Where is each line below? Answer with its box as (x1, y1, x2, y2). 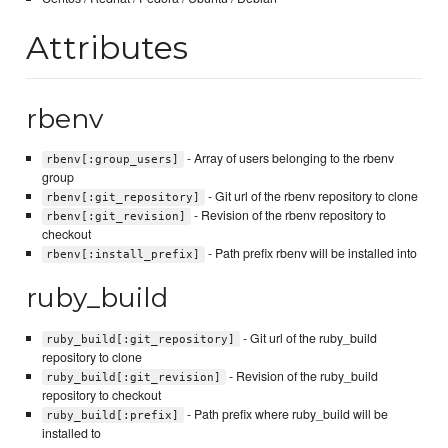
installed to (41, 423, 101, 442)
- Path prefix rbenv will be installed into (204, 243, 417, 262)
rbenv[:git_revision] (46, 209, 187, 223)
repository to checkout (41, 385, 161, 404)
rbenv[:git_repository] (46, 190, 201, 204)
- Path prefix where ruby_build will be (183, 404, 388, 423)
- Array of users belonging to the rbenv (183, 148, 394, 167)
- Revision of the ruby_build (225, 366, 378, 385)
